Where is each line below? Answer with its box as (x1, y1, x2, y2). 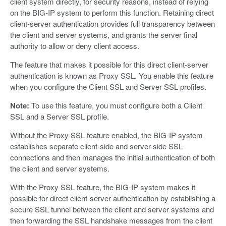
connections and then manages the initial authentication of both (10, 151, 215, 162)
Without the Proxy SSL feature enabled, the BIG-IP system (10, 129, 203, 140)
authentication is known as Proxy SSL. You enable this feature (10, 70, 213, 81)
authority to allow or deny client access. (10, 40, 139, 51)
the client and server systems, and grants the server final (10, 29, 197, 40)
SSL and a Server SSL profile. (10, 110, 109, 122)
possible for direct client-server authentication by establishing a (10, 192, 215, 203)
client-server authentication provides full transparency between (10, 18, 215, 29)
